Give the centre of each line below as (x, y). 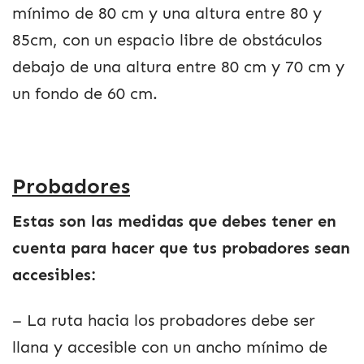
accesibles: (54, 275)
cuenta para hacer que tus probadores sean (181, 249)
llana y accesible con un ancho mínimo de (170, 347)
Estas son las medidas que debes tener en (174, 222)
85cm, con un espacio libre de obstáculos (167, 40)
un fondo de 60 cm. (85, 93)
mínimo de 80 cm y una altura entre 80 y (167, 13)
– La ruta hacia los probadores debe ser (164, 320)
